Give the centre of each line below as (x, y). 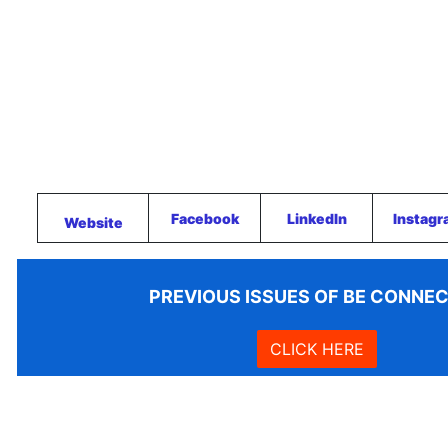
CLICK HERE (317, 349)
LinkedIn (316, 218)
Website (93, 222)
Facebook (204, 218)
